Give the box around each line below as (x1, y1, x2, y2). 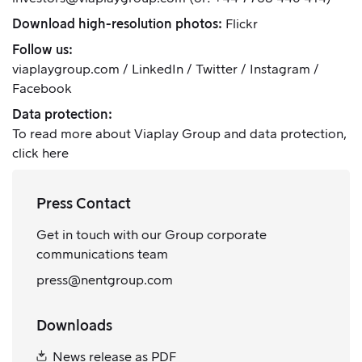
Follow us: (12, 44, 73, 57)
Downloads (36, 318, 112, 333)
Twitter (196, 63, 238, 76)
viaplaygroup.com (12, 63, 120, 76)
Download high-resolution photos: (12, 18, 225, 31)
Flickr (225, 18, 258, 31)
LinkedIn (132, 63, 183, 76)
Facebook (12, 82, 72, 95)
